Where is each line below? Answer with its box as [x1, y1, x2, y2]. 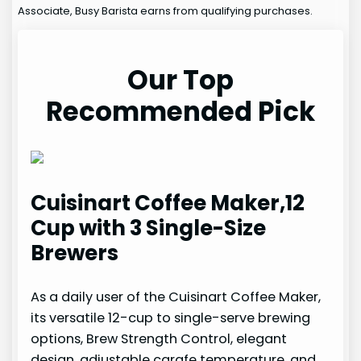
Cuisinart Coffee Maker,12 [31, 189, 305, 218]
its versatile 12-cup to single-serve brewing [31, 309, 311, 328]
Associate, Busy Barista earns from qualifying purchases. [18, 3, 313, 19]
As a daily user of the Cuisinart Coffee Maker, [31, 288, 322, 307]
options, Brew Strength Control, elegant [31, 330, 288, 349]
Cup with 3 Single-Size [31, 214, 267, 243]
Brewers [31, 239, 119, 268]
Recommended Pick [46, 93, 315, 131]
